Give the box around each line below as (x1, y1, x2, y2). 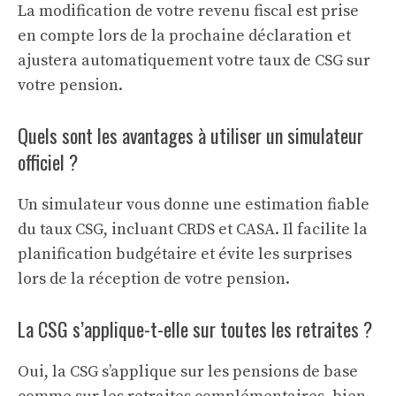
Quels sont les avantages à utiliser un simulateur (18, 121, 363, 149)
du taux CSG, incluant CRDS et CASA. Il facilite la (18, 219, 368, 240)
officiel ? (18, 148, 78, 176)
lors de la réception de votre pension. (18, 269, 290, 289)
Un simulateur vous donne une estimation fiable (18, 194, 369, 215)
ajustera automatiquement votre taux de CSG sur (18, 50, 370, 71)
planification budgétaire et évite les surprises (18, 244, 352, 264)
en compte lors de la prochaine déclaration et (18, 26, 351, 46)
